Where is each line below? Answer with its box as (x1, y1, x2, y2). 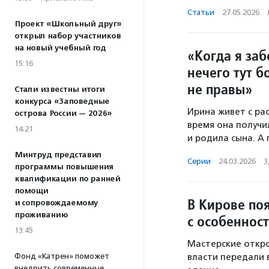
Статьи (187, 8, 214, 17)
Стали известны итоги (14, 85, 104, 94)
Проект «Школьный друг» (14, 19, 121, 29)
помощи (14, 186, 48, 196)
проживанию (14, 210, 68, 220)
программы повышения (14, 162, 113, 172)
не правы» (187, 80, 252, 98)
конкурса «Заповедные (14, 97, 109, 106)
